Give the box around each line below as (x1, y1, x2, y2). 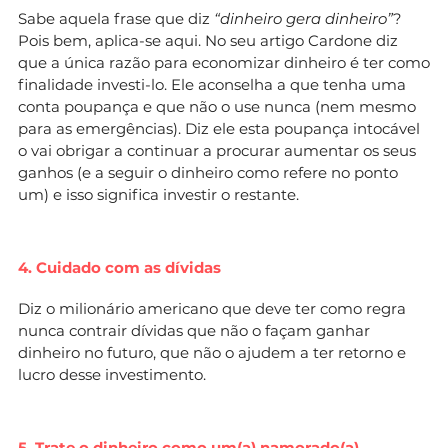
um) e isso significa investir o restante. (18, 184, 299, 204)
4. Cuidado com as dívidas (18, 257, 221, 277)
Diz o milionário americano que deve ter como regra (18, 298, 406, 318)
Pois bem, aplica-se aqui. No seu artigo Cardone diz (18, 30, 398, 50)
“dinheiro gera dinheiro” (214, 8, 393, 28)
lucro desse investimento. (18, 364, 206, 384)
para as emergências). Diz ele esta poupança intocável (18, 118, 420, 138)
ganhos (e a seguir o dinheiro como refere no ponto (18, 162, 398, 182)
